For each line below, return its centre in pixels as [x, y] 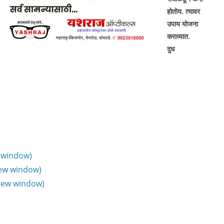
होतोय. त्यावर [183, 11]
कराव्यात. [178, 36]
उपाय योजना [182, 24]
